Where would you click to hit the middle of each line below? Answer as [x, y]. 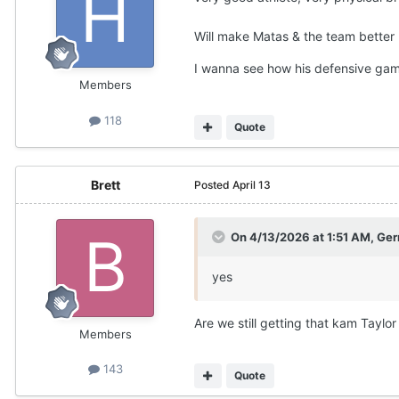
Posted [213, 184]
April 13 [252, 184]
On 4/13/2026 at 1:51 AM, [304, 236]
